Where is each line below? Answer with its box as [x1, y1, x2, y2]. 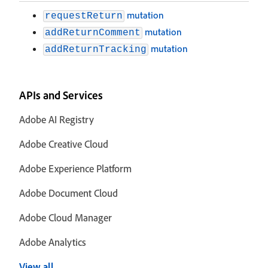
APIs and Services [19, 88, 103, 102]
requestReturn [45, 11, 123, 22]
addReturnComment [45, 28, 141, 38]
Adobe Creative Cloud [19, 138, 108, 150]
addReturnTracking [45, 44, 147, 55]
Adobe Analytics [19, 236, 86, 248]
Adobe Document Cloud [19, 187, 118, 199]
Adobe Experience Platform [19, 162, 132, 175]
